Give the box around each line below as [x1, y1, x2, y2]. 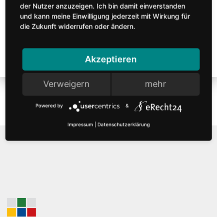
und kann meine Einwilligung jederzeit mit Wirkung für [20, 12, 190, 20]
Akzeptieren [85, 54, 137, 64]
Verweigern [43, 78, 90, 89]
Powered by [35, 102, 63, 108]
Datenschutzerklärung [97, 121, 150, 127]
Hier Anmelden [80, 14, 137, 24]
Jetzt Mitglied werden [19, 46, 101, 56]
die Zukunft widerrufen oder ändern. [20, 22, 136, 31]
